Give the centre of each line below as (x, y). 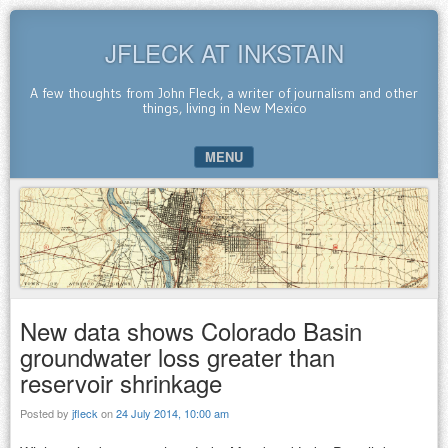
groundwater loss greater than (177, 356)
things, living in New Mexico (224, 108)
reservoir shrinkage (121, 382)
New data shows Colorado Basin (191, 330)
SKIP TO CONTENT (80, 190)
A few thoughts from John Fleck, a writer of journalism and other (224, 93)
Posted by (46, 412)
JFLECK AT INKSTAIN (224, 52)
